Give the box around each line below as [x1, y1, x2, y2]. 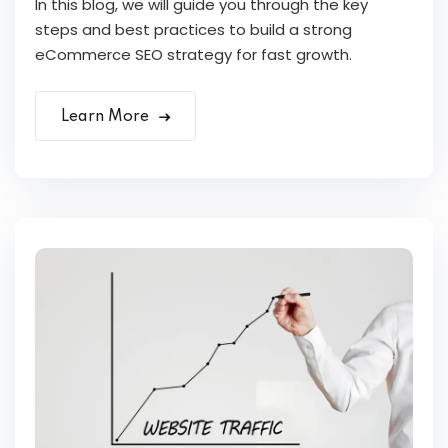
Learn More [61, 109, 153, 126]
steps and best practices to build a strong [35, 19, 352, 41]
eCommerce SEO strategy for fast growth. [35, 44, 352, 66]
